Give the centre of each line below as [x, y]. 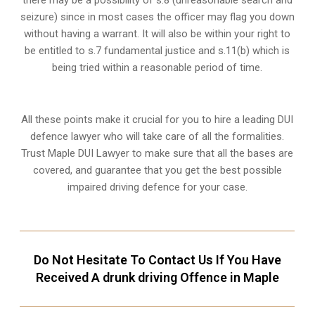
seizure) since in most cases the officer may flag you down [157, 17]
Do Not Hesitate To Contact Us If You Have [157, 260]
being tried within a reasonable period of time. [157, 68]
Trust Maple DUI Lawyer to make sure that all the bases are [157, 154]
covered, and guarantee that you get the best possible [157, 171]
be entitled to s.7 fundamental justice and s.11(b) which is [157, 51]
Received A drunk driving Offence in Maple [157, 278]
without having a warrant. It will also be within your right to [157, 34]
